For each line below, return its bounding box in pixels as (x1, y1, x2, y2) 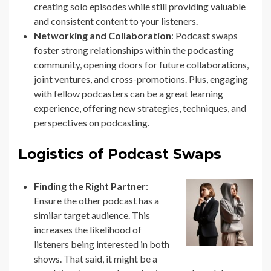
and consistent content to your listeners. (34, 15, 198, 27)
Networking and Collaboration (34, 30, 171, 42)
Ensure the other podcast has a (34, 195, 159, 207)
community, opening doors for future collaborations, (34, 59, 249, 71)
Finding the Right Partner (34, 180, 146, 192)
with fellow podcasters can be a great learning (34, 88, 223, 100)
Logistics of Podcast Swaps (18, 146, 221, 163)
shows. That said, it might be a (34, 253, 157, 265)
